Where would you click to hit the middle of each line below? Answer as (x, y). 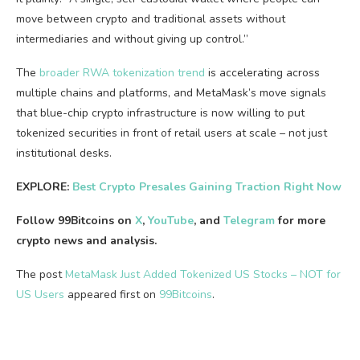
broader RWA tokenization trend (122, 73)
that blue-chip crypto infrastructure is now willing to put (160, 113)
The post (41, 274)
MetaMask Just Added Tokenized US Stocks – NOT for (203, 274)
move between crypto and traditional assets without (151, 19)
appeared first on (112, 295)
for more (300, 221)
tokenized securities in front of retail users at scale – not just (172, 133)
